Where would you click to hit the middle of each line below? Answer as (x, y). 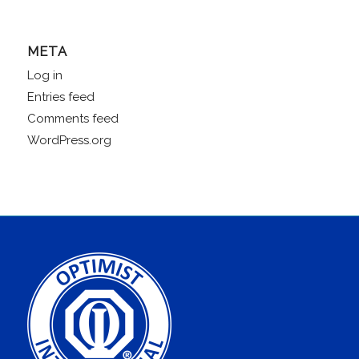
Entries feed (61, 97)
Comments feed (73, 118)
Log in (44, 75)
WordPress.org (69, 140)
